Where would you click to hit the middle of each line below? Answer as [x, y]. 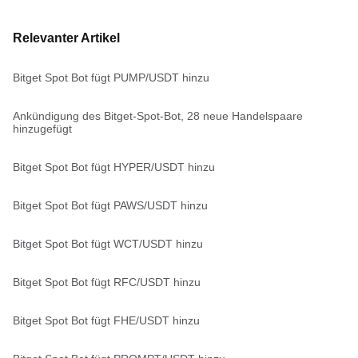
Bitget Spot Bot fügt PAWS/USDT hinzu [110, 205]
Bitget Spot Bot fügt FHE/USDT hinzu [106, 320]
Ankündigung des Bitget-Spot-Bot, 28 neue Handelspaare [158, 116]
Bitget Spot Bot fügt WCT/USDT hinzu [108, 244]
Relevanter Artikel [66, 38]
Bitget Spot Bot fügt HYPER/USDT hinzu [114, 167]
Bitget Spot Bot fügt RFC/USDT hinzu [107, 282]
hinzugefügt [42, 129]
